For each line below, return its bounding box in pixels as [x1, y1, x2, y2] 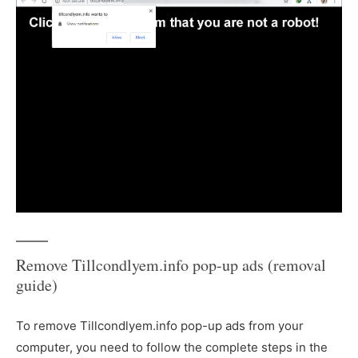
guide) [16, 274, 58, 296]
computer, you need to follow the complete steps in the [16, 340, 328, 356]
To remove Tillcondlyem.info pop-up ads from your [16, 318, 304, 334]
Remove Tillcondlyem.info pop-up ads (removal [16, 254, 326, 276]
